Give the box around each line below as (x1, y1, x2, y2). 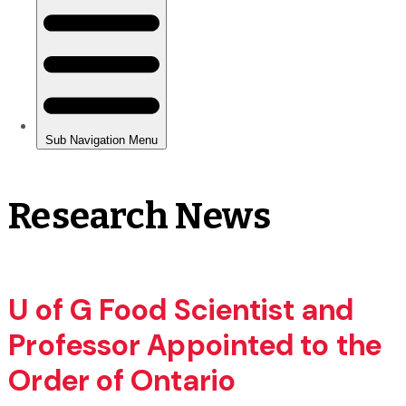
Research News (8, 194, 271, 238)
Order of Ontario (8, 361, 236, 400)
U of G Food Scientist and (8, 290, 353, 329)
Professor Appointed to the (8, 325, 382, 364)
